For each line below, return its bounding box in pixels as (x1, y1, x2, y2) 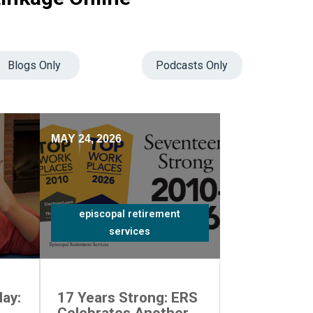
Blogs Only (8, 59, 61, 72)
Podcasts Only (156, 59, 228, 72)
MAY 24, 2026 (50, 133, 122, 145)
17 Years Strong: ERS (57, 289, 198, 306)
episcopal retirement (79, 208, 181, 220)
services (109, 226, 151, 238)
